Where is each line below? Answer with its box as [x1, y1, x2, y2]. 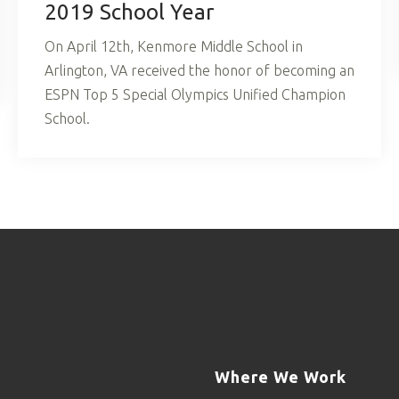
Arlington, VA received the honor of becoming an [45, 61, 354, 78]
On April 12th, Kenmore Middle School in [45, 37, 303, 54]
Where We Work [214, 368, 346, 387]
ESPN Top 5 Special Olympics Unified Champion [45, 85, 346, 102]
